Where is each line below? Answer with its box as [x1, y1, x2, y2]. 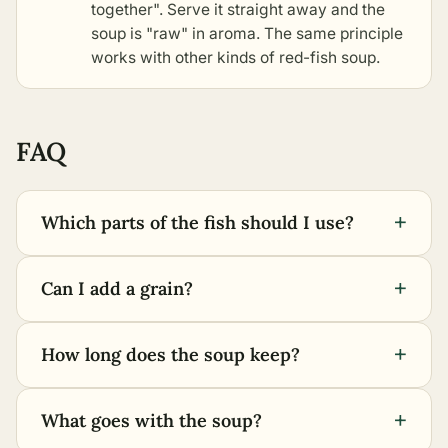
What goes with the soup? [41, 408, 262, 432]
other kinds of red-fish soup [175, 47, 376, 67]
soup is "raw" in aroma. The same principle [91, 23, 403, 43]
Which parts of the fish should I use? [41, 210, 354, 234]
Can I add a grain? [41, 276, 193, 300]
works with [91, 47, 175, 67]
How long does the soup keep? [41, 342, 300, 366]
